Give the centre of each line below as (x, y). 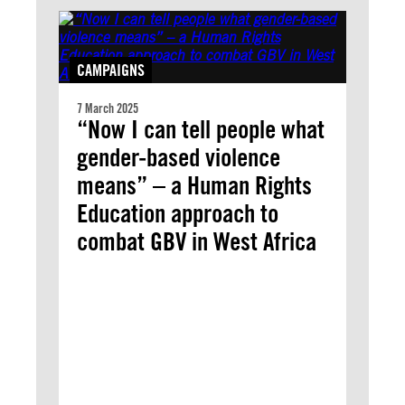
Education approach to (178, 213)
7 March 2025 (108, 108)
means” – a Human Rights (194, 185)
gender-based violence (179, 157)
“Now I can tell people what (201, 129)
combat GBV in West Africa (197, 241)
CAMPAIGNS (111, 70)
